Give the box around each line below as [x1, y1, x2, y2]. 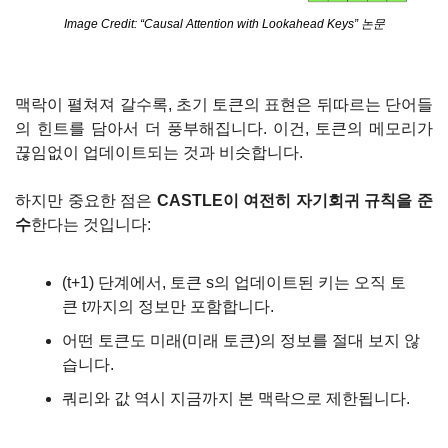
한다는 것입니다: [31, 215, 151, 233]
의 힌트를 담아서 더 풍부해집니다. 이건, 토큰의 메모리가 [15, 119, 433, 137]
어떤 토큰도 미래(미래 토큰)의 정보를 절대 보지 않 [62, 331, 420, 349]
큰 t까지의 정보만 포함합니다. [62, 297, 274, 315]
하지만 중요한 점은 [15, 191, 157, 209]
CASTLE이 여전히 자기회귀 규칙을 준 [156, 191, 434, 209]
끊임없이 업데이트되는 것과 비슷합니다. [15, 143, 303, 161]
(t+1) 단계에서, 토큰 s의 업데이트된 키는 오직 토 [62, 273, 406, 291]
